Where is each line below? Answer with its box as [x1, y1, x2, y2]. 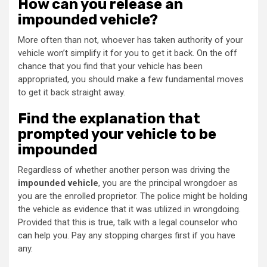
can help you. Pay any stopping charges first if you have [18, 229, 235, 241]
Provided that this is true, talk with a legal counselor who [18, 216, 238, 228]
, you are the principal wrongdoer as [98, 177, 238, 188]
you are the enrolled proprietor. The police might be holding [18, 190, 247, 201]
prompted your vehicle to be [18, 125, 216, 142]
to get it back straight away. [18, 86, 125, 98]
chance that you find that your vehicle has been [18, 60, 203, 72]
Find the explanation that [18, 110, 200, 127]
